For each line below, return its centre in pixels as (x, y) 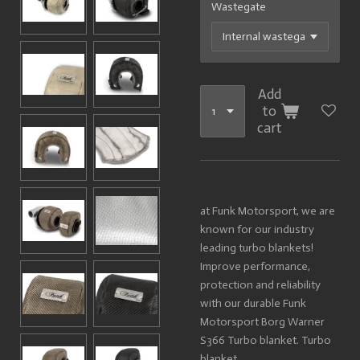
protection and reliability (260, 284)
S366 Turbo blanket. (251, 340)
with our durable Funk (253, 303)
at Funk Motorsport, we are (268, 211)
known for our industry (257, 229)
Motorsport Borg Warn (257, 321)
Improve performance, (255, 266)
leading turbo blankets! (257, 247)
